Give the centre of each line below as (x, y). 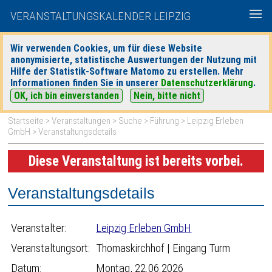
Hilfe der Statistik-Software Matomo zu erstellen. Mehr (127, 71)
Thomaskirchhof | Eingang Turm (163, 248)
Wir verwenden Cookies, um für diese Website (106, 48)
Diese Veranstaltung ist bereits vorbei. (136, 161)
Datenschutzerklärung (207, 83)
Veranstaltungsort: (51, 248)
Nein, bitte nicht (167, 96)
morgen (182, 71)
